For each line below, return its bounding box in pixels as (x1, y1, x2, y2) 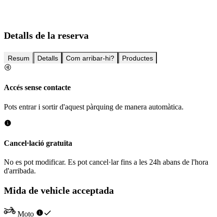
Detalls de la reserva (4, 30, 89, 41)
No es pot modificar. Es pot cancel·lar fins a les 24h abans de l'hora (4, 158, 208, 167)
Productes (122, 54, 153, 62)
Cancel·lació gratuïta (4, 139, 72, 147)
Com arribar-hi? (66, 54, 114, 62)
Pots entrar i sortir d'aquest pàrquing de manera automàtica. (4, 102, 184, 111)
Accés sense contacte (4, 83, 71, 92)
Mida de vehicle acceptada (4, 185, 114, 196)
